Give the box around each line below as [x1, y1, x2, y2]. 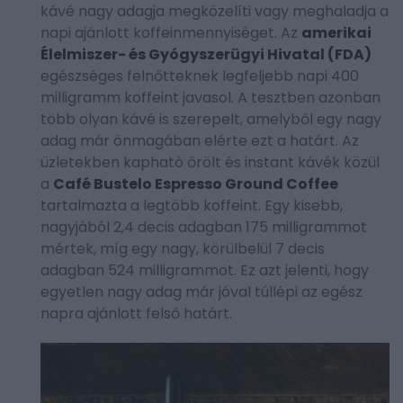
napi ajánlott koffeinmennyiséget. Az [40, 22, 301, 44]
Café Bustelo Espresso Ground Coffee [53, 174, 338, 195]
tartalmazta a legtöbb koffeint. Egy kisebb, [40, 195, 343, 217]
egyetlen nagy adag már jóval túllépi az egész [40, 282, 363, 303]
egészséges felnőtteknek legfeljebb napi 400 [40, 66, 359, 87]
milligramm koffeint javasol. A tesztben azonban [40, 87, 381, 109]
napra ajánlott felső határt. [40, 303, 232, 325]
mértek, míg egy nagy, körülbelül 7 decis [40, 238, 325, 260]
